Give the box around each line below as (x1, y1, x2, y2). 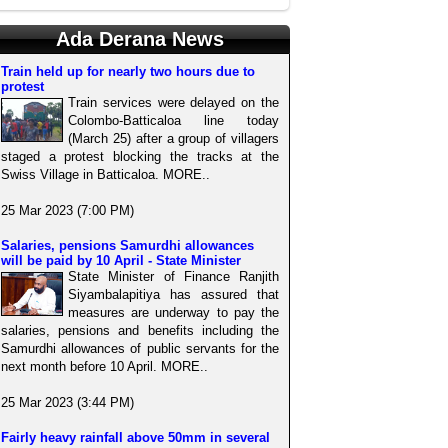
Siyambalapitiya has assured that (68, 287, 279, 303)
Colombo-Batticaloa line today (68, 113, 279, 129)
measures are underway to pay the (68, 305, 279, 321)
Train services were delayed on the (68, 95, 279, 111)
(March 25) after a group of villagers (68, 131, 279, 147)
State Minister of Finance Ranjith (68, 269, 279, 285)
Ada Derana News (56, 28, 224, 51)
